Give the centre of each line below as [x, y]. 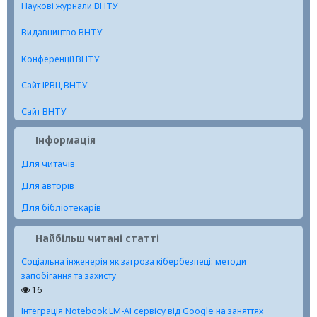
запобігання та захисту [69, 276]
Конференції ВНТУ [60, 59]
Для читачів [48, 164]
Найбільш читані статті [97, 239]
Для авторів [48, 186]
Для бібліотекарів [61, 208]
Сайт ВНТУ [44, 112]
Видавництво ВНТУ [62, 33]
